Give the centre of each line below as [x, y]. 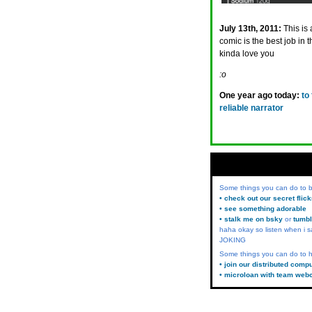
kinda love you [247, 54]
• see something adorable [263, 209]
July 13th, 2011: [250, 29]
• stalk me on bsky [251, 219]
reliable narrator [251, 108]
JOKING [233, 240]
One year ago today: [259, 95]
